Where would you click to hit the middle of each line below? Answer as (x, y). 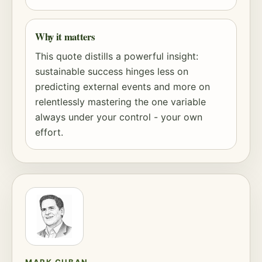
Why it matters (65, 37)
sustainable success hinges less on (112, 71)
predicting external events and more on (123, 87)
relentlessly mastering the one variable (120, 102)
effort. (49, 132)
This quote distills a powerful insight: (117, 56)
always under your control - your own (119, 117)
